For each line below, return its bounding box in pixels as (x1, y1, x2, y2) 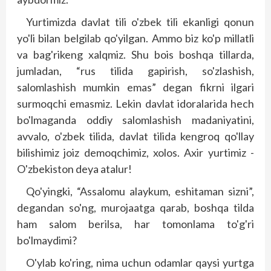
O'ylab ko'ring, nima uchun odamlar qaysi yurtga (26, 256, 254, 270)
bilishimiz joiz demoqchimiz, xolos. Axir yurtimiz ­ (17, 146, 254, 160)
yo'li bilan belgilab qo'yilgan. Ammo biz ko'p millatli (17, 31, 254, 45)
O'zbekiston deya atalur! (17, 162, 132, 176)
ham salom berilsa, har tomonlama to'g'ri (17, 217, 254, 231)
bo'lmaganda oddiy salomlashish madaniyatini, (17, 113, 254, 127)
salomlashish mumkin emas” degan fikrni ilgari (17, 80, 254, 94)
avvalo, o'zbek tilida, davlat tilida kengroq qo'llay (17, 129, 254, 143)
